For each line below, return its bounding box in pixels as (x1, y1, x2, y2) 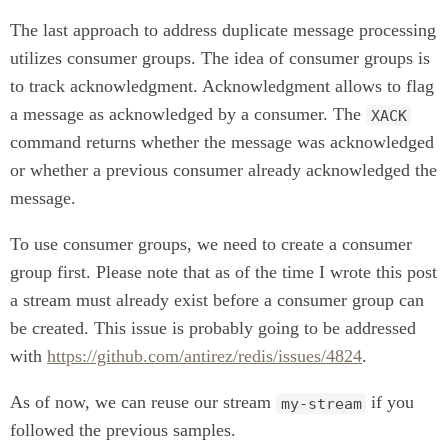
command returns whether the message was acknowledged (10, 132, 434, 153)
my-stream (280, 394, 362, 413)
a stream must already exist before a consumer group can (10, 290, 424, 311)
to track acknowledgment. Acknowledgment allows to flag (10, 76, 434, 97)
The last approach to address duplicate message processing (10, 20, 436, 41)
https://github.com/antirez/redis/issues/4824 (47, 346, 362, 367)
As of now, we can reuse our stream (10, 392, 276, 413)
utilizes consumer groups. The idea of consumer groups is (10, 48, 430, 69)
